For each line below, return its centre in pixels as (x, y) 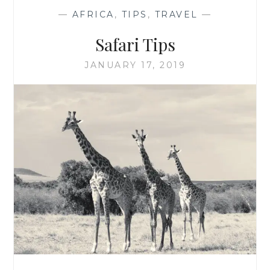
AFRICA (93, 14)
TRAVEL (176, 14)
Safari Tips (135, 44)
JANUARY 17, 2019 (135, 65)
